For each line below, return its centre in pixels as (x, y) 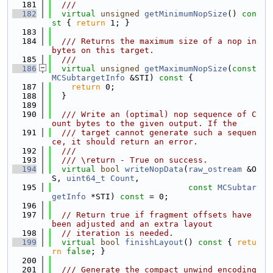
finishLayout (154, 242)
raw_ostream (215, 169)
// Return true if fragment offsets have (157, 215)
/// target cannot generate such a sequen (154, 133)
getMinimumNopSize (186, 14)
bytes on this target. (103, 50)
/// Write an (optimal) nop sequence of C (154, 114)
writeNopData (154, 169)
